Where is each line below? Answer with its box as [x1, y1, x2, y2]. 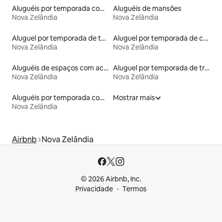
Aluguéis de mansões [113, 4, 181, 13]
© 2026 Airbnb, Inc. [81, 174, 141, 184]
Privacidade [75, 184, 113, 194]
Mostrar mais [113, 93, 155, 103]
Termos [122, 184, 147, 194]
